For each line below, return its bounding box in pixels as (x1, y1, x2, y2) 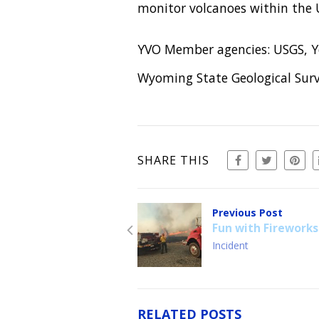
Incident (212, 239, 249, 253)
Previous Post (212, 206, 283, 220)
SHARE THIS (137, 152, 210, 169)
